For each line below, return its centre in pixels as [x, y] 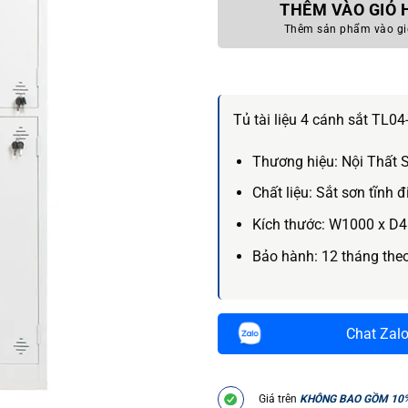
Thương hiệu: [296, 161]
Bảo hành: [286, 256]
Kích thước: [290, 224]
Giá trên [279, 399]
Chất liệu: [284, 193]
